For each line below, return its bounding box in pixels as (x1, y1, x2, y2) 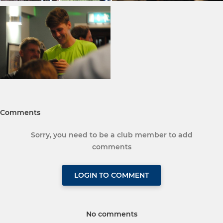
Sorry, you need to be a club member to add (30, 130, 193, 140)
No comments (86, 210, 137, 219)
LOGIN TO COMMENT (74, 171, 149, 180)
